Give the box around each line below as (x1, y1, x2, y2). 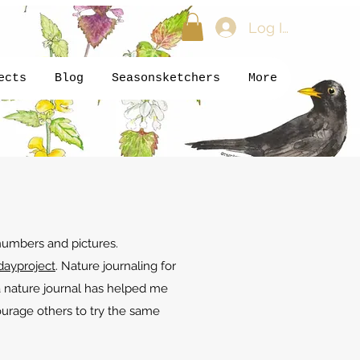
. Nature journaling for (55, 258, 176, 273)
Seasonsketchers (112, 71, 220, 85)
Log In (248, 18, 292, 36)
